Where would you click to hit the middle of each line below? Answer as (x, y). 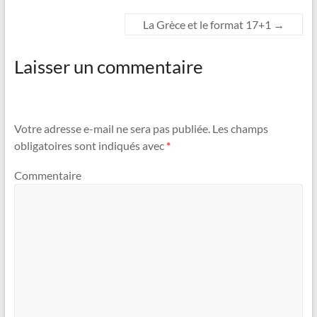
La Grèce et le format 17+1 (208, 24)
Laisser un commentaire (108, 66)
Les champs (239, 129)
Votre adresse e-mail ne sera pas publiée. (112, 129)
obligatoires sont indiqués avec (90, 146)
